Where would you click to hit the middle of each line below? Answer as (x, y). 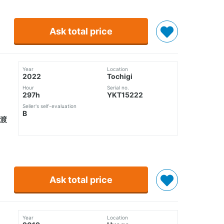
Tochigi (120, 76)
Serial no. (118, 88)
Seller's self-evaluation (49, 106)
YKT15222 (125, 95)
